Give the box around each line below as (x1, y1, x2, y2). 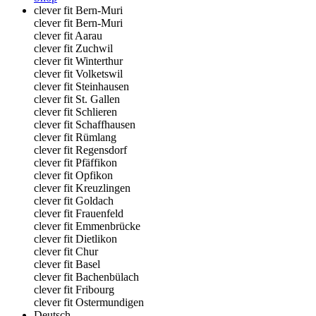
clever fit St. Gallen (34, 93, 120, 105)
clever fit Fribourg (34, 284, 114, 296)
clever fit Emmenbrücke (34, 220, 140, 232)
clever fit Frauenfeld (34, 207, 123, 219)
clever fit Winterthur (34, 55, 123, 67)
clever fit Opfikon (34, 169, 113, 181)
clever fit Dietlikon (34, 233, 117, 245)
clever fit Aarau (34, 30, 102, 42)
